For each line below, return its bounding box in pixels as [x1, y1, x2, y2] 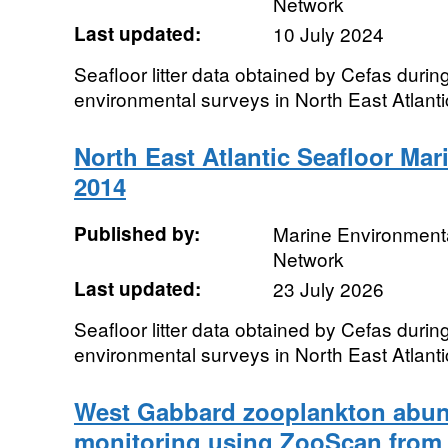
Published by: [73, 220, 200, 247]
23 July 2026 [272, 275, 384, 302]
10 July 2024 [272, 20, 384, 47]
